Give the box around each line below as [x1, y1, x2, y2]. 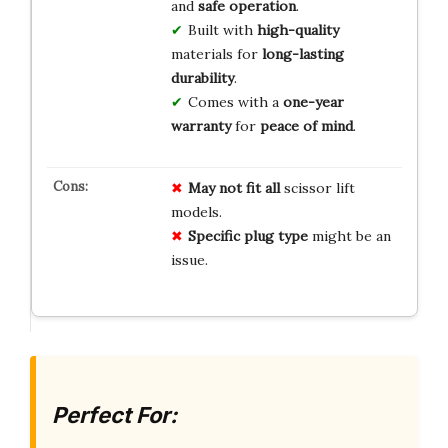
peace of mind [259, 116, 353, 135]
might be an [307, 226, 391, 245]
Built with [187, 20, 257, 39]
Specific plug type [187, 226, 308, 245]
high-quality [256, 20, 339, 39]
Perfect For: [52, 401, 177, 428]
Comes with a [187, 92, 283, 111]
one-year [282, 92, 344, 111]
